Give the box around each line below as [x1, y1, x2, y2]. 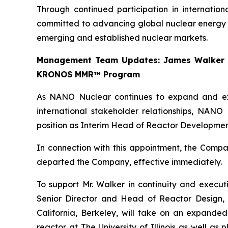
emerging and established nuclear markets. [37, 33, 208, 43]
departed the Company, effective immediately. [37, 157, 222, 167]
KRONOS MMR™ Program [37, 69, 140, 80]
